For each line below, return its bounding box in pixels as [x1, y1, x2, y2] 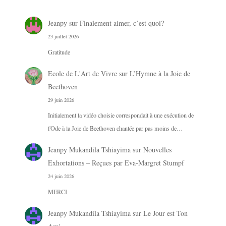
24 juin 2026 [47, 173, 74, 180]
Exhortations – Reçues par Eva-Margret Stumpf [47, 158, 184, 168]
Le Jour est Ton [143, 208, 188, 218]
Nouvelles [143, 145, 172, 155]
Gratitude [47, 47, 70, 56]
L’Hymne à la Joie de [129, 68, 190, 78]
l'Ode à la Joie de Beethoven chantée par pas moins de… [47, 124, 183, 133]
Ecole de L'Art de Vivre [47, 68, 117, 78]
